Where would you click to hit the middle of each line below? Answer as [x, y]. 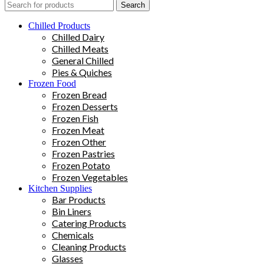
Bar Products [79, 199]
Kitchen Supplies [60, 188]
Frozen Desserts [85, 106]
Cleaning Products [89, 246]
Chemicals [73, 235]
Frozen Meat [78, 130]
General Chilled [83, 60]
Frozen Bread [79, 94]
